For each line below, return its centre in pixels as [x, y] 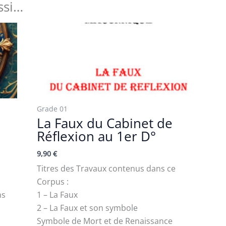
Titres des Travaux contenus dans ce [106, 169]
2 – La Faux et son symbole [88, 208]
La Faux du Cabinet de [105, 123]
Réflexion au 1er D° [97, 136]
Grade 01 [52, 109]
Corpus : [53, 182]
